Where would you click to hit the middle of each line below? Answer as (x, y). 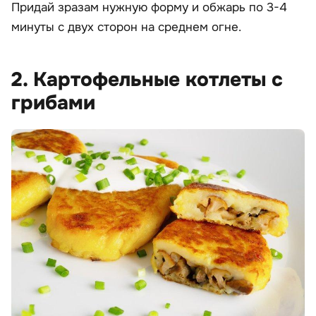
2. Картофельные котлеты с (147, 79)
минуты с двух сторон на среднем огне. (126, 27)
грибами (53, 103)
